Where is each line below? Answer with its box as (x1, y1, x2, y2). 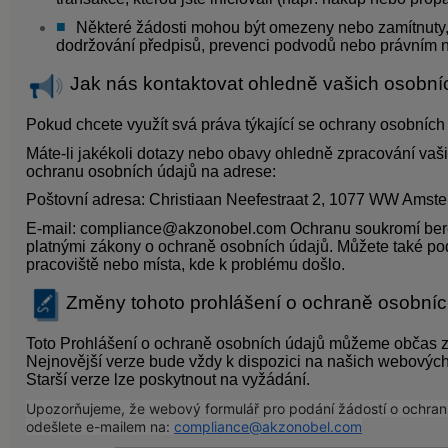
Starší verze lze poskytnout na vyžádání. (26, 371, 314, 389)
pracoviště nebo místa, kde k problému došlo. (26, 256, 349, 274)
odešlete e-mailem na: (26, 418, 174, 436)
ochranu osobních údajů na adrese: (26, 162, 276, 180)
